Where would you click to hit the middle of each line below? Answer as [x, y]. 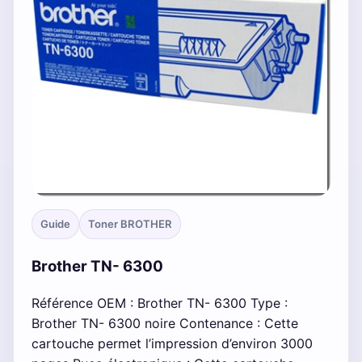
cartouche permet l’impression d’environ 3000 [172, 343]
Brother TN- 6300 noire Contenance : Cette [165, 323]
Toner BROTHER [130, 224]
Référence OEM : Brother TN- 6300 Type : [160, 303]
